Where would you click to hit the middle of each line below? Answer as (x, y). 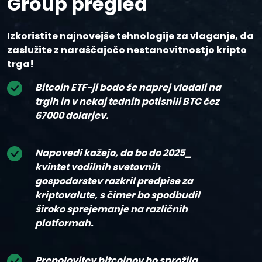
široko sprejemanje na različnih (111, 209)
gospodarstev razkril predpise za (114, 181)
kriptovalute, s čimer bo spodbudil (118, 195)
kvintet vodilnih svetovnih (98, 167)
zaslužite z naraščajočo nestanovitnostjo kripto (127, 50)
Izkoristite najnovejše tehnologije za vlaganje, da (130, 36)
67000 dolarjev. (72, 116)
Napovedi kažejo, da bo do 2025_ (113, 153)
